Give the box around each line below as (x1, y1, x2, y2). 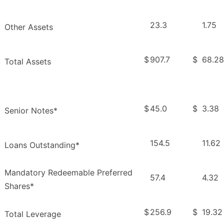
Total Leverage (4, 209, 61, 219)
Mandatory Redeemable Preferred (4, 167, 132, 178)
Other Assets (4, 22, 53, 32)
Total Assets (4, 56, 51, 67)
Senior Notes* (4, 105, 57, 116)
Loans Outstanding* (4, 140, 79, 150)
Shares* (4, 181, 34, 191)
